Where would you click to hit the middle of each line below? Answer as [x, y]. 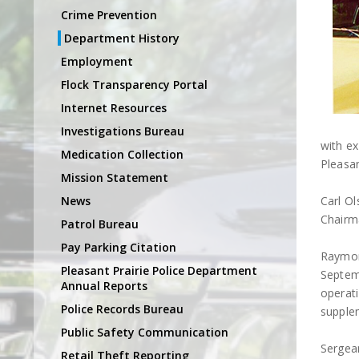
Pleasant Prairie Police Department [159, 270]
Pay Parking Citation [119, 247]
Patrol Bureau [100, 224]
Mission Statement [115, 177]
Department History [122, 38]
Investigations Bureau [123, 131]
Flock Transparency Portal [134, 84]
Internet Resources [114, 107]
